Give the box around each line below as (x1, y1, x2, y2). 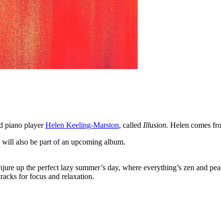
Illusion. (143, 120, 170, 129)
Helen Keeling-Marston (45, 120, 119, 129)
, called (119, 120, 143, 129)
